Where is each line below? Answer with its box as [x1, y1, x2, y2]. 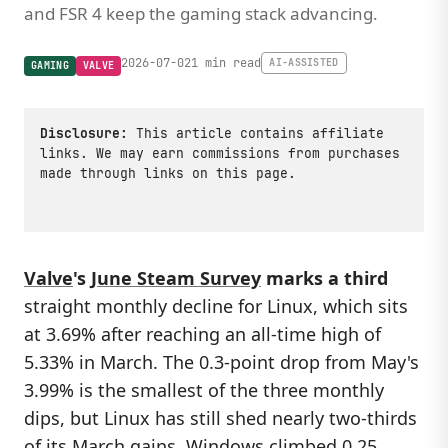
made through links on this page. [40, 165, 296, 182]
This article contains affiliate [128, 125, 384, 142]
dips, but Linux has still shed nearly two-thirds [24, 406, 417, 430]
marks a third [261, 266, 388, 290]
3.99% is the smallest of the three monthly [24, 378, 384, 402]
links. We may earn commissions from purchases [40, 145, 400, 162]
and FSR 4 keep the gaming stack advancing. [24, 2, 378, 25]
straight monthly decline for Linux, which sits [24, 294, 408, 318]
